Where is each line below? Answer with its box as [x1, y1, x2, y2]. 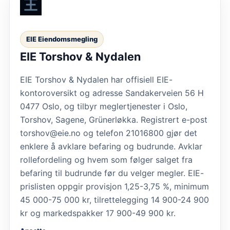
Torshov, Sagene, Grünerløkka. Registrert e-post [20, 114, 207, 125]
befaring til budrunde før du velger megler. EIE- [20, 168, 204, 179]
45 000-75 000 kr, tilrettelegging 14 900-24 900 [20, 195, 209, 205]
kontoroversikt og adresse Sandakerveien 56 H [20, 88, 204, 99]
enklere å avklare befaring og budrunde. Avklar [20, 141, 202, 152]
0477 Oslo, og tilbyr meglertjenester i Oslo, [20, 101, 187, 112]
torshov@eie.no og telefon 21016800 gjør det [20, 128, 197, 139]
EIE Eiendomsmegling [26, 35, 98, 44]
